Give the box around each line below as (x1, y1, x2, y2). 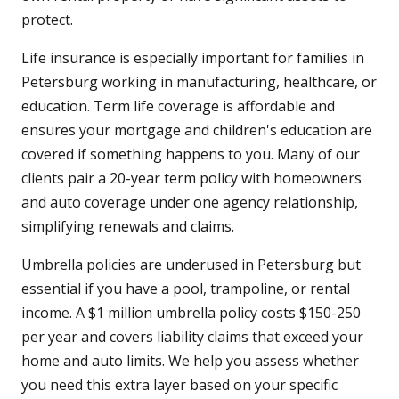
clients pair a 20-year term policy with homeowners (21, 168, 362, 189)
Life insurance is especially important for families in (21, 48, 364, 69)
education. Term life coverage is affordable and (21, 96, 335, 117)
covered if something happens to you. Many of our (21, 144, 360, 165)
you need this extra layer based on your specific (21, 375, 338, 395)
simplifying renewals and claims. (21, 216, 234, 237)
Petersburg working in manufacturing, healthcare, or (21, 72, 377, 93)
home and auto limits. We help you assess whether (21, 351, 359, 371)
